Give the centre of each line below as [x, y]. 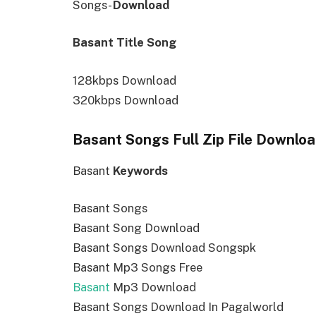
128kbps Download [124, 80]
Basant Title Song [124, 43]
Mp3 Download [153, 287]
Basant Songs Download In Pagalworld [178, 307]
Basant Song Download [136, 228]
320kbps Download [126, 100]
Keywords [140, 170]
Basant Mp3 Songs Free [138, 268]
